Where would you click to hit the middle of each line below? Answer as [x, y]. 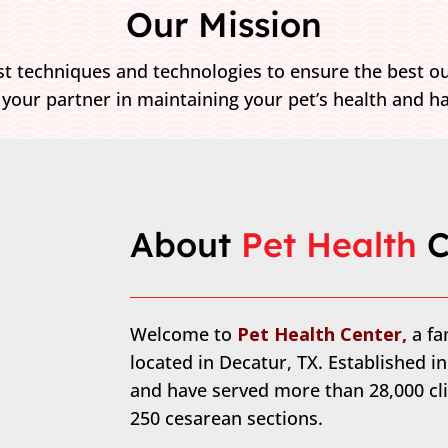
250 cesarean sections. [226, 418]
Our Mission [224, 24]
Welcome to [183, 334]
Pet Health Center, [324, 334]
